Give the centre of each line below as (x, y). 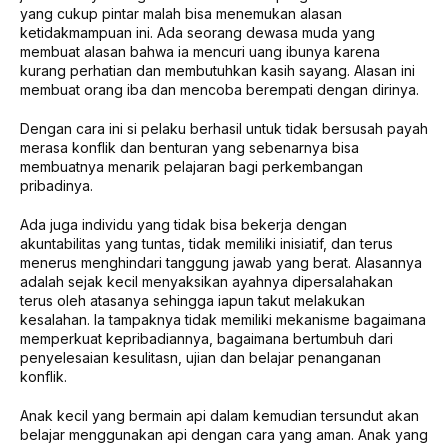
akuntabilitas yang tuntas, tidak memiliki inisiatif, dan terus (206, 243)
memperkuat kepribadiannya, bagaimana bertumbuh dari (206, 338)
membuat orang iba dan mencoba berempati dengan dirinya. (219, 89)
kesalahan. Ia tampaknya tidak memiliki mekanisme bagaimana (223, 319)
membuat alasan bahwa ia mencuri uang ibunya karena (200, 51)
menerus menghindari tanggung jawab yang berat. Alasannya (221, 262)
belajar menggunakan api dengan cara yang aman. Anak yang (224, 434)
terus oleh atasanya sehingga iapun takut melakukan (192, 300)
